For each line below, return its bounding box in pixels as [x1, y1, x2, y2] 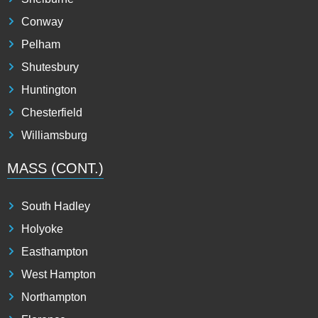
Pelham [21, 38, 60, 50]
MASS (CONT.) [7, 160, 104, 176]
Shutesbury [21, 60, 79, 73]
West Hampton [21, 268, 96, 280]
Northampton [21, 290, 87, 303]
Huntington [21, 83, 77, 96]
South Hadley [21, 199, 90, 212]
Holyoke [21, 222, 63, 235]
